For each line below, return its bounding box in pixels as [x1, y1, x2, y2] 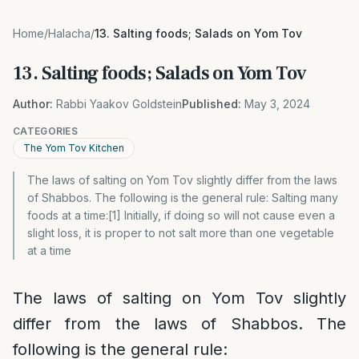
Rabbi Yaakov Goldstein [56, 97, 182, 111]
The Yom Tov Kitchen [23, 142, 124, 154]
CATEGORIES [13, 125, 78, 137]
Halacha [48, 26, 91, 40]
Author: [13, 97, 53, 111]
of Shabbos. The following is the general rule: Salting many [27, 191, 338, 204]
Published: [182, 97, 241, 111]
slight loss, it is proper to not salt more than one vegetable [27, 226, 334, 240]
